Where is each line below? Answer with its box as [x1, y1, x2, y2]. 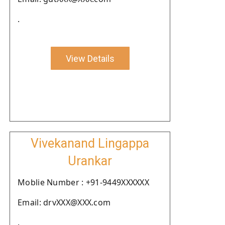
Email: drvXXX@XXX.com [18, 197, 111, 208]
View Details [65, 53, 115, 64]
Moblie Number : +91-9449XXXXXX [18, 177, 149, 188]
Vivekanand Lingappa [31, 136, 149, 151]
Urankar [68, 154, 112, 168]
